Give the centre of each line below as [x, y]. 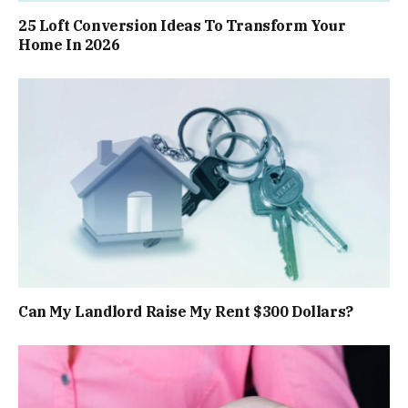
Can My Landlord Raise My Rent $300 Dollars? [186, 311]
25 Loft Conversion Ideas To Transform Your [182, 26]
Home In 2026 [69, 45]
